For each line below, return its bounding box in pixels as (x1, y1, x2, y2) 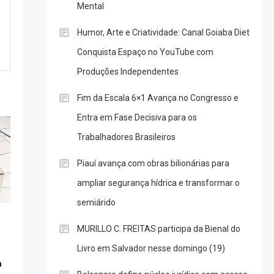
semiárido (76, 198, 116, 208)
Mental (76, 1, 104, 12)
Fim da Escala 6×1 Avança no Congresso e (76, 93, 239, 103)
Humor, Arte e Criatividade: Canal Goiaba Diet (76, 28, 250, 38)
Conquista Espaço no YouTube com (76, 47, 213, 57)
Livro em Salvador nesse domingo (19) (76, 243, 225, 254)
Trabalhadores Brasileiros (76, 132, 176, 143)
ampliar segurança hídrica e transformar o (76, 178, 240, 188)
